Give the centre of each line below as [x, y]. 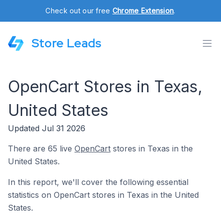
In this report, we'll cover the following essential [98, 182]
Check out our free [79, 11]
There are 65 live [41, 148]
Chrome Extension [143, 11]
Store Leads [66, 43]
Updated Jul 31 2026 [47, 128]
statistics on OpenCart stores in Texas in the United [103, 195]
